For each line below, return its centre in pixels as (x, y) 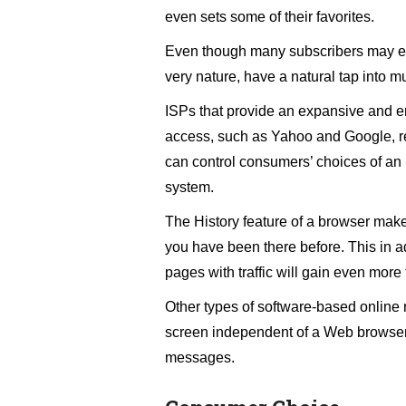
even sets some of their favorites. (270, 17)
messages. (200, 358)
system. (189, 188)
